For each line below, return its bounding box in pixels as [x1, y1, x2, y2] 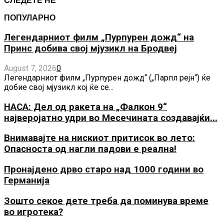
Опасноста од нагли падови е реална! [4, 143, 176, 155]
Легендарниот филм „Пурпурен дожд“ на [4, 32, 194, 43]
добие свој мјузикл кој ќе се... [4, 82, 113, 92]
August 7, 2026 [4, 63, 56, 73]
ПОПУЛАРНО [4, 13, 55, 23]
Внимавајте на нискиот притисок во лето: [4, 132, 195, 144]
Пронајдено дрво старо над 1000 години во [4, 164, 203, 175]
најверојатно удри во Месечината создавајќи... [4, 112, 217, 123]
